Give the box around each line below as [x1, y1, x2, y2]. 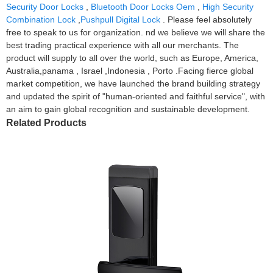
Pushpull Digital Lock [80, 14, 160, 24]
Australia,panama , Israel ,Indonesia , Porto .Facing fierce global [6, 65, 253, 76]
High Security [202, 1, 253, 12]
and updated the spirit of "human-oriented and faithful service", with [6, 91, 265, 101]
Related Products [6, 117, 87, 128]
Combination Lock [6, 14, 76, 24]
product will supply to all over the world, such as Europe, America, [6, 52, 258, 63]
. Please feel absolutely [160, 14, 252, 24]
